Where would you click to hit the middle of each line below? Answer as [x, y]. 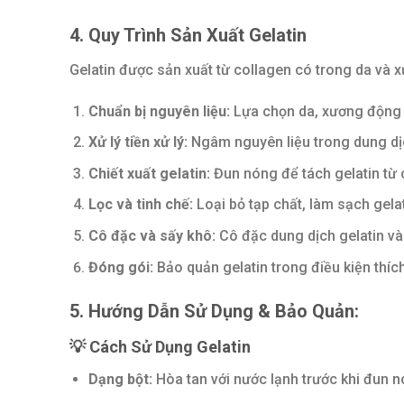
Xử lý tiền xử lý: [138, 142]
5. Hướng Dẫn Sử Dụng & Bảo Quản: [214, 312]
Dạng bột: [120, 380]
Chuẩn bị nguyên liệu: [159, 111]
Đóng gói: [120, 267]
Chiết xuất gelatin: [149, 173]
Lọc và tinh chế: [140, 205]
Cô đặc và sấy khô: [151, 236]
